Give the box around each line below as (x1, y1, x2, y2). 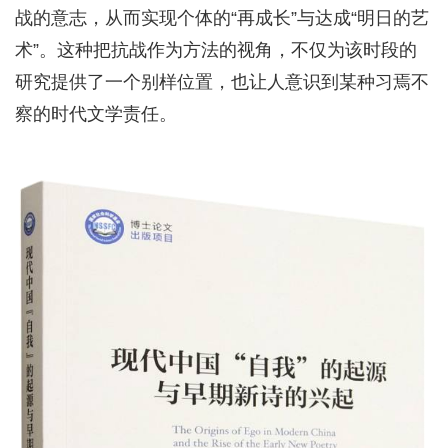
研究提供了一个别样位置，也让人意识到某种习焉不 (15, 71, 429, 92)
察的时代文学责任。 (15, 103, 177, 124)
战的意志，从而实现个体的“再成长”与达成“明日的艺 (15, 7, 429, 28)
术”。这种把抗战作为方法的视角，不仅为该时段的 (15, 39, 417, 60)
